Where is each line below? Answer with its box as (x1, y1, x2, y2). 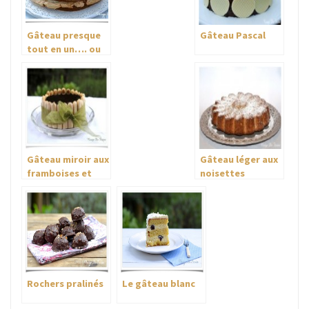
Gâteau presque (27, 29, 101, 42)
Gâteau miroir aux (27, 153, 109, 166)
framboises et (27, 167, 92, 180)
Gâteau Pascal (200, 29, 266, 42)
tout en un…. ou (27, 43, 101, 56)
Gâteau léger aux (200, 153, 278, 166)
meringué (27, 70, 70, 83)
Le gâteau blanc (122, 277, 195, 290)
